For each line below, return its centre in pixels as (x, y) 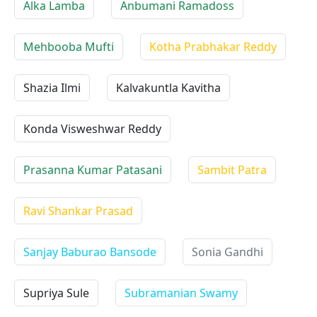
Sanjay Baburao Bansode (90, 252)
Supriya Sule (56, 293)
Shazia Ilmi (52, 88)
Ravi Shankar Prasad (78, 211)
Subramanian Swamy (181, 293)
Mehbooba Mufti (69, 47)
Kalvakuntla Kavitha (168, 88)
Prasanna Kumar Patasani (93, 170)
